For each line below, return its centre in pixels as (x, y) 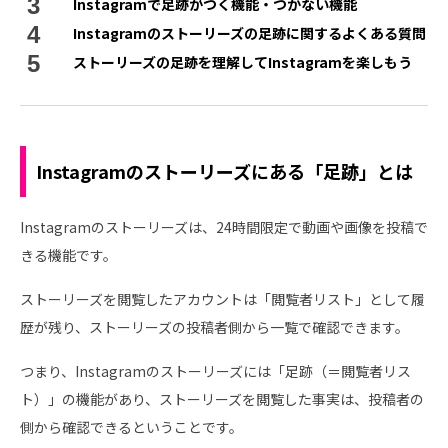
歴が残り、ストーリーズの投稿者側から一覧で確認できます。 (214, 327)
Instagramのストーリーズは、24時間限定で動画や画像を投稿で (224, 227)
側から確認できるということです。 (131, 427)
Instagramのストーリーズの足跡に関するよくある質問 (250, 33)
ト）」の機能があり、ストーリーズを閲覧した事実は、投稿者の (222, 399)
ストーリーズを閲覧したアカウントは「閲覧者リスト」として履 (222, 299)
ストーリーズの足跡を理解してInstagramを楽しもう (243, 62)
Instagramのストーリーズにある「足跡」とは (224, 171)
